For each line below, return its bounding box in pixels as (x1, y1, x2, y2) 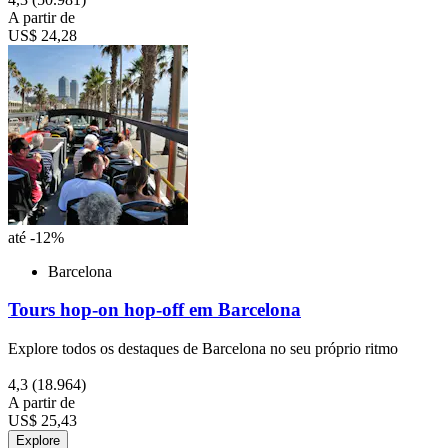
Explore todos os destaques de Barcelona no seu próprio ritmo (8, 340, 398, 358)
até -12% (8, 228, 64, 246)
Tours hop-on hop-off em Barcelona (8, 299, 301, 321)
